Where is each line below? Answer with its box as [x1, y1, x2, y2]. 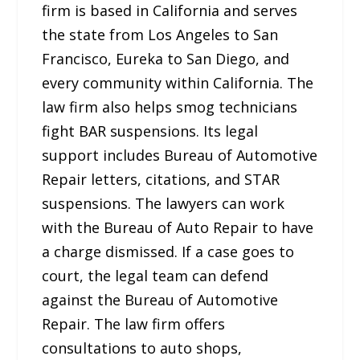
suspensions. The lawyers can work [42, 193, 285, 213]
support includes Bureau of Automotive [42, 145, 318, 165]
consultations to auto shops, [42, 337, 243, 358]
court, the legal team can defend [42, 265, 269, 285]
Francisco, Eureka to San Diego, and [42, 48, 290, 68]
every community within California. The [42, 72, 314, 92]
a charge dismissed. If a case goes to [42, 241, 295, 261]
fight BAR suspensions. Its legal [42, 121, 259, 141]
